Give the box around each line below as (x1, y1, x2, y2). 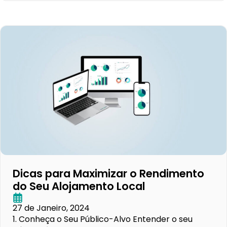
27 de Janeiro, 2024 (13, 202, 90, 214)
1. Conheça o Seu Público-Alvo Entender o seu (13, 213, 193, 225)
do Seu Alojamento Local (13, 179, 145, 194)
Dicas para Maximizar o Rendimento (13, 166, 204, 181)
